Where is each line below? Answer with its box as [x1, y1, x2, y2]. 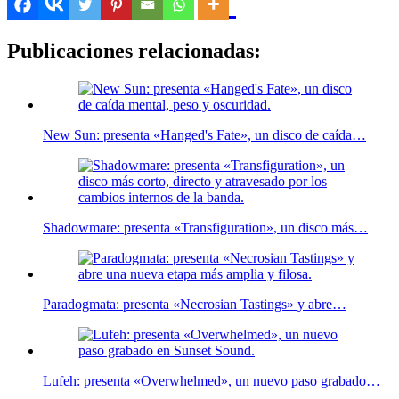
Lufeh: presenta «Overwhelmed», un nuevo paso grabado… [43, 372, 380, 388]
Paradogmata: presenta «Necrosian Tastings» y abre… [43, 296, 346, 312]
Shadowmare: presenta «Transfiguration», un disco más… [43, 219, 368, 235]
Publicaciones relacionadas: [7, 38, 261, 62]
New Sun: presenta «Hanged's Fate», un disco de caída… [43, 126, 366, 142]
